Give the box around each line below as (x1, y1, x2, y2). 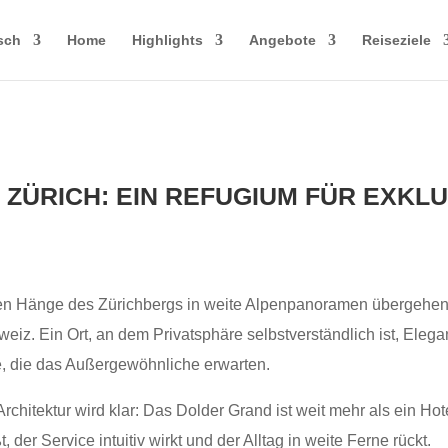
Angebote (248, 32, 316, 48)
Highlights (131, 32, 203, 48)
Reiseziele (361, 32, 431, 48)
